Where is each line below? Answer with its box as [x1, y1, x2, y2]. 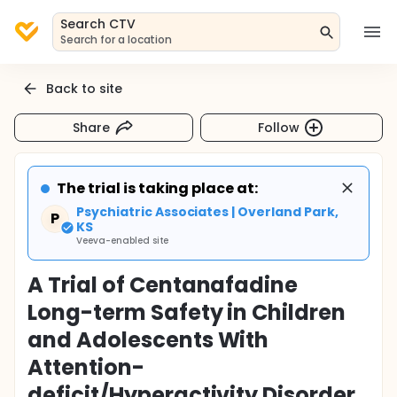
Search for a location [60, 32, 173, 47]
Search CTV [60, 15, 136, 33]
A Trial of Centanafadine [27, 270, 299, 300]
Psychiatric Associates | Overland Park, [76, 203, 339, 221]
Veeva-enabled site [76, 234, 169, 247]
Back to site [46, 79, 122, 97]
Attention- [27, 353, 144, 382]
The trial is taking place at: [57, 178, 259, 198]
